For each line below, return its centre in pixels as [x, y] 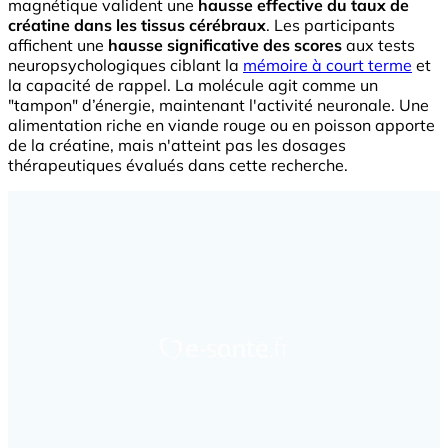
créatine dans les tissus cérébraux [137, 25]
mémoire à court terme [327, 65]
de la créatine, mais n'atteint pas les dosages [177, 145]
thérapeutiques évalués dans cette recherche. [178, 165]
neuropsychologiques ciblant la [125, 65]
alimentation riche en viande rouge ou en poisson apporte [221, 125]
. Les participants [330, 25]
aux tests [378, 45]
